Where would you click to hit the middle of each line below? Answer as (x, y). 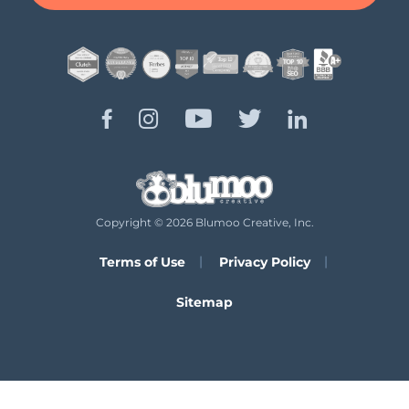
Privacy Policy (264, 262)
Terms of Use (142, 262)
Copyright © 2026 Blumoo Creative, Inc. (204, 223)
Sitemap (204, 303)
